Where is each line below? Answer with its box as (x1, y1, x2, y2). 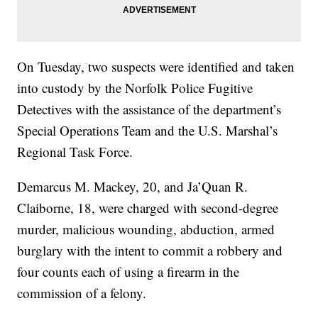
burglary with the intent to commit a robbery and (17, 241, 283, 260)
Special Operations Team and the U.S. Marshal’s (17, 121, 278, 140)
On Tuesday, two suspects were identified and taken (17, 57, 295, 76)
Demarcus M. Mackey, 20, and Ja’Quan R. (17, 177, 248, 196)
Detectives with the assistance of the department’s (17, 100, 282, 119)
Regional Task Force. (17, 143, 133, 161)
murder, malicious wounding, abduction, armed (17, 220, 275, 238)
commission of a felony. (17, 284, 147, 302)
